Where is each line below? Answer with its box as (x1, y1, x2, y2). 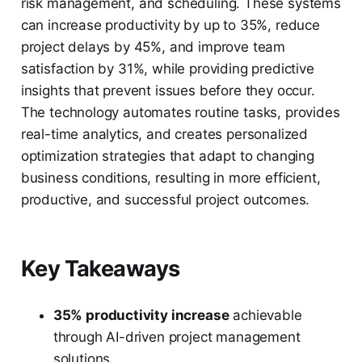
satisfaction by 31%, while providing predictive (20, 61, 314, 78)
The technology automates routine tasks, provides (20, 104, 340, 121)
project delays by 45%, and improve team (20, 39, 286, 56)
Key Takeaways (20, 255, 180, 283)
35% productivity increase (53, 307, 229, 324)
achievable (229, 307, 302, 324)
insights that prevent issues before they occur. (20, 82, 315, 99)
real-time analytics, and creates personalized (20, 126, 309, 143)
